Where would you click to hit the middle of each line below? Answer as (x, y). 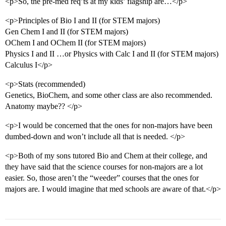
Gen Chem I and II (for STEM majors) (67, 32)
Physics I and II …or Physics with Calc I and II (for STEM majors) (112, 54)
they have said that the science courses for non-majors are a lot (104, 167)
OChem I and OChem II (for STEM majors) (75, 43)
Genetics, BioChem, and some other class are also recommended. (109, 95)
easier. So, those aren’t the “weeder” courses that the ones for (102, 178)
